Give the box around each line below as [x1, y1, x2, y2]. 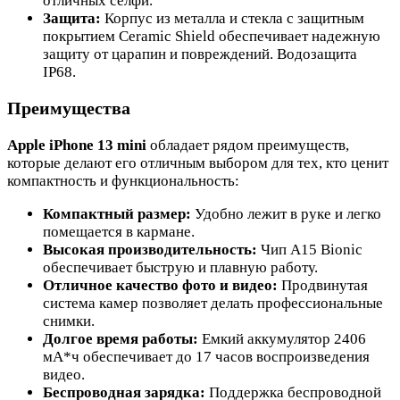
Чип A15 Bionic [257, 241, 362, 259]
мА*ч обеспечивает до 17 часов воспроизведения [43, 348, 370, 366]
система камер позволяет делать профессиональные [43, 295, 383, 312]
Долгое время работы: [43, 330, 198, 348]
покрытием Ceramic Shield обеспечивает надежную [43, 27, 380, 45]
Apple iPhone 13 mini [7, 137, 146, 154]
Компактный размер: [43, 205, 191, 223]
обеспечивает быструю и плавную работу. [43, 259, 318, 277]
